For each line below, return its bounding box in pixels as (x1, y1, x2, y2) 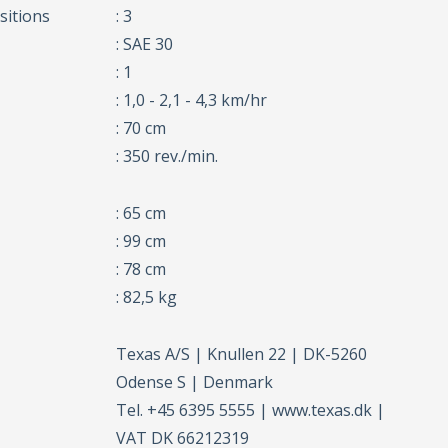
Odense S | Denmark (116, 371, 274, 394)
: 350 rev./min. (116, 145, 219, 168)
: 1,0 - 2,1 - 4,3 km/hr (116, 89, 268, 112)
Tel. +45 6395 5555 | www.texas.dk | (116, 399, 386, 422)
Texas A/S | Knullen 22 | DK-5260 (116, 343, 368, 366)
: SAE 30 (116, 33, 174, 56)
